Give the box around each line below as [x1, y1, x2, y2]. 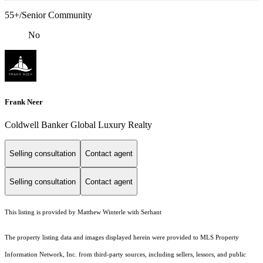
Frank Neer [5, 97, 43, 106]
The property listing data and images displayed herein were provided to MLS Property [5, 234, 239, 241]
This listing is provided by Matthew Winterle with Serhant [5, 209, 161, 216]
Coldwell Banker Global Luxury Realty [5, 119, 152, 130]
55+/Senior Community [5, 10, 92, 21]
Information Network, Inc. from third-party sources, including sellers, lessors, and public [5, 251, 246, 258]
